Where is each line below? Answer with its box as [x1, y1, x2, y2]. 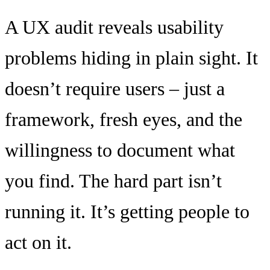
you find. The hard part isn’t [5, 169, 222, 192]
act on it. [5, 231, 72, 253]
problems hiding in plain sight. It [5, 46, 258, 69]
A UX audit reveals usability [5, 16, 224, 38]
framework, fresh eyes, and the [5, 108, 242, 130]
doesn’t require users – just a [5, 77, 225, 99]
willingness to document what [5, 139, 235, 161]
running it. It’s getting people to [5, 200, 250, 222]
